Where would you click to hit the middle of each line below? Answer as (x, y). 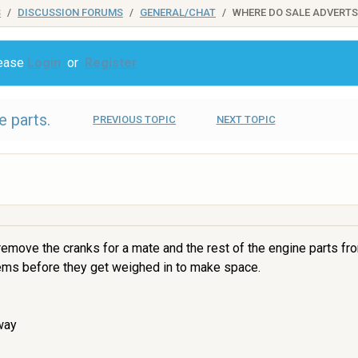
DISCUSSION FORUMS (70, 12)
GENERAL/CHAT (178, 12)
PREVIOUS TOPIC (135, 119)
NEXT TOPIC (246, 119)
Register (111, 63)
